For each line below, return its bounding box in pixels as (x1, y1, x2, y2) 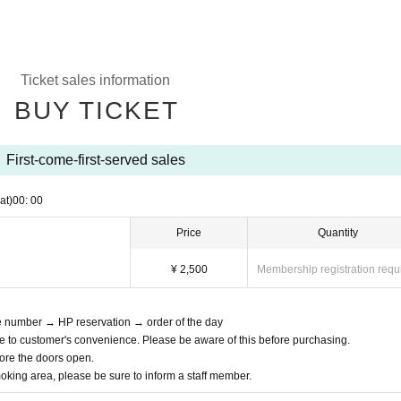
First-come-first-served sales (5, 152, 185, 167)
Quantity (318, 226, 358, 239)
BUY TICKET (13, 97, 179, 124)
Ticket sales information (21, 73, 170, 88)
